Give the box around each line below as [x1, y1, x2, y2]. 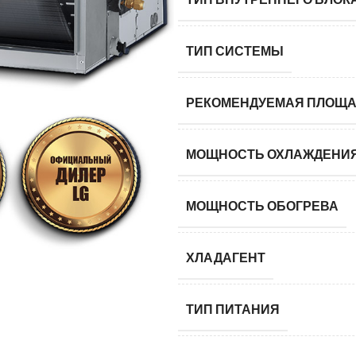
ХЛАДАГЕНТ [186, 250, 265, 265]
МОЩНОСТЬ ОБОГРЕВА [186, 198, 339, 213]
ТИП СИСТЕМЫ [186, 43, 284, 58]
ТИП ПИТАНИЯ [186, 301, 280, 316]
